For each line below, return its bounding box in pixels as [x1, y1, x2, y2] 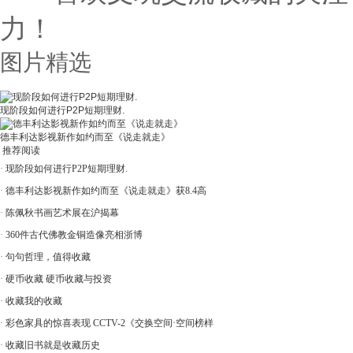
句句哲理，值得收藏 [6, 251, 91, 262]
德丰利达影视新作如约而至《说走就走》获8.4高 [6, 185, 206, 196]
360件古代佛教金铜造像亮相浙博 [6, 229, 143, 240]
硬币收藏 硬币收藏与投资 [6, 273, 112, 284]
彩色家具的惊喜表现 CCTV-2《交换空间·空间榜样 [6, 318, 214, 329]
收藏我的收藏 [6, 295, 62, 307]
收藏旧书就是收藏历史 [6, 340, 100, 351]
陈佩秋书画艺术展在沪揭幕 [6, 207, 119, 218]
